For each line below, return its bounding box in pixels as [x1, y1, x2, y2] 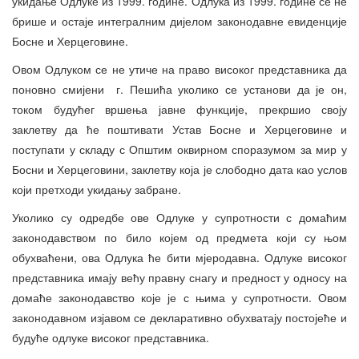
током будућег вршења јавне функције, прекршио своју [12, 100, 347, 117]
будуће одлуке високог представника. [12, 329, 209, 345]
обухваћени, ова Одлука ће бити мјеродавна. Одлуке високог [12, 248, 347, 265]
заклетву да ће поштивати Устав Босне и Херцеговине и [12, 120, 347, 137]
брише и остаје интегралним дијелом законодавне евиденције [12, 12, 347, 29]
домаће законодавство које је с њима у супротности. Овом [12, 288, 347, 305]
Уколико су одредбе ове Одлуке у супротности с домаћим [12, 208, 347, 225]
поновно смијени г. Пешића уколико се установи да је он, [12, 80, 347, 97]
